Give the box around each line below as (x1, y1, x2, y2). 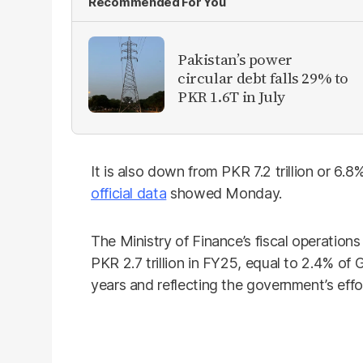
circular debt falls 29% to (177, 66, 349, 88)
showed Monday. (166, 185, 282, 202)
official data (91, 185, 167, 202)
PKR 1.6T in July (177, 85, 285, 107)
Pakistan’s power (177, 48, 293, 70)
